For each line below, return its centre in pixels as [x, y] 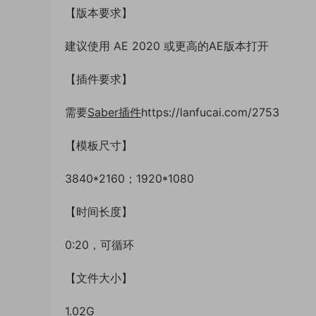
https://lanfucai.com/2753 [210, 113]
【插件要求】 [99, 79]
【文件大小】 [99, 278]
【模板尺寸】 [99, 146]
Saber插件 [114, 113]
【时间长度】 [99, 212]
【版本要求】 [99, 13]
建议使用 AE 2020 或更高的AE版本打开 [167, 46]
